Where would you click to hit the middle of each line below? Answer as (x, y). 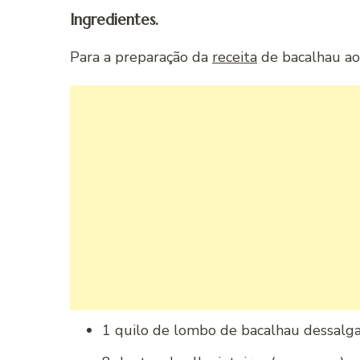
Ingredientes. (114, 19)
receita (235, 57)
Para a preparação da (141, 57)
